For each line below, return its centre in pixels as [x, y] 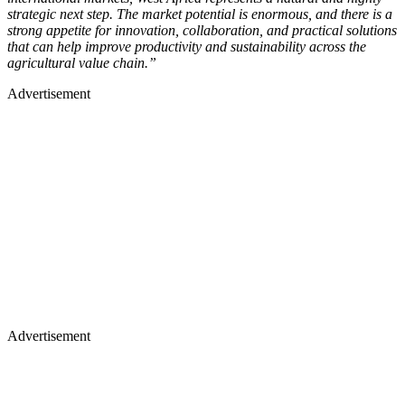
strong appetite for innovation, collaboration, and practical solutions [202, 31]
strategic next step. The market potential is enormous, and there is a [200, 14]
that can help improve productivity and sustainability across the [187, 47]
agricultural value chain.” [82, 63]
